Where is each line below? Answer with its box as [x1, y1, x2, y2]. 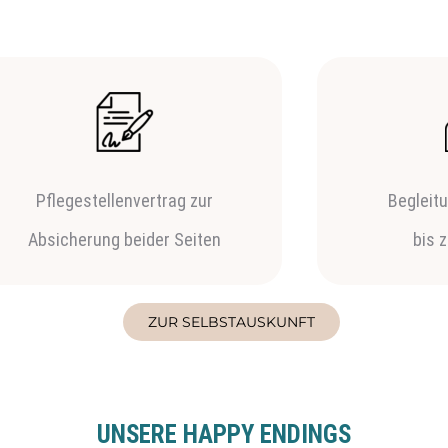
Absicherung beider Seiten [28, 229, 221, 251]
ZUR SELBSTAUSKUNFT [148, 312, 315, 331]
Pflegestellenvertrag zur [36, 190, 213, 212]
